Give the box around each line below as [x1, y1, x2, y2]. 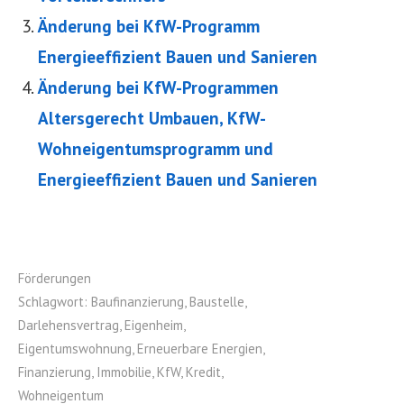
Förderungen [18, 270, 91, 288]
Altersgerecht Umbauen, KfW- [38, 106, 266, 130]
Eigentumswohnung [18, 340, 132, 358]
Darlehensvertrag [18, 317, 119, 335]
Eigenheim [124, 317, 183, 335]
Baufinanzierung [91, 293, 184, 311]
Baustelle [189, 293, 244, 311]
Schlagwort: [18, 293, 87, 311]
